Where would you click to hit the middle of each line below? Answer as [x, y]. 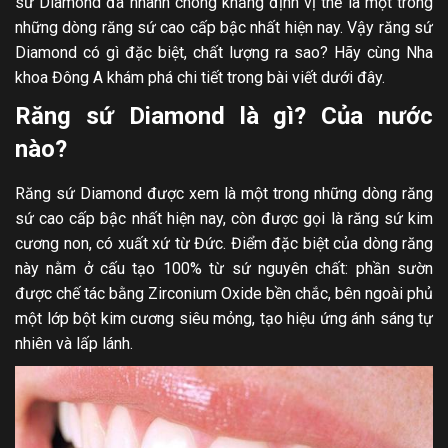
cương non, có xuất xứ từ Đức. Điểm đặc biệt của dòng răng [224, 243]
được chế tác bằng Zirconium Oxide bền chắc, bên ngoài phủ [224, 293]
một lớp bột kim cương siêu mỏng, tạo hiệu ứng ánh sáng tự [224, 318]
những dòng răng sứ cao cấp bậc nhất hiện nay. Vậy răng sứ [224, 27]
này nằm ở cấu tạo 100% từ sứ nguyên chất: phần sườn [224, 268]
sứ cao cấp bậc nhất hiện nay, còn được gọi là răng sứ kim [224, 218]
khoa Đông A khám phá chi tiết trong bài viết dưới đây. [200, 77]
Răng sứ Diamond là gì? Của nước [224, 116]
